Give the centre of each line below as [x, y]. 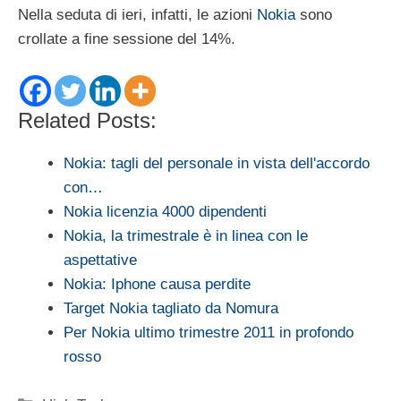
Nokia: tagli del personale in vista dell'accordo [217, 164]
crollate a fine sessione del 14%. [127, 38]
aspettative [100, 260]
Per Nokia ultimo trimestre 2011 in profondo [209, 333]
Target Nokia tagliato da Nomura [171, 309]
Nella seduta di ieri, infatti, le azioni [137, 14]
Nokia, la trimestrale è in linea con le [186, 236]
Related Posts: [87, 121]
